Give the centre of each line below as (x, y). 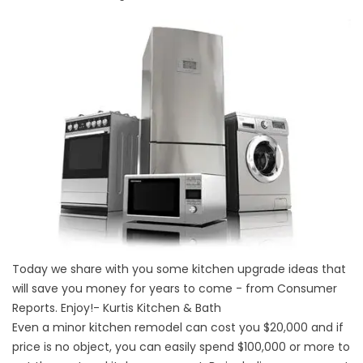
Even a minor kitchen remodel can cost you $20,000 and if (178, 327)
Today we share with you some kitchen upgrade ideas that (179, 269)
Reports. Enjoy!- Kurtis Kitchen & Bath (117, 308)
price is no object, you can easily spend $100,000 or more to (181, 347)
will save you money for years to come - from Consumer (175, 288)
